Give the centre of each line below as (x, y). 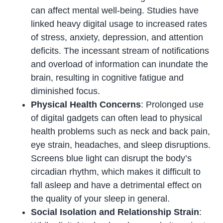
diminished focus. (66, 91)
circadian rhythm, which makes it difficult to (116, 172)
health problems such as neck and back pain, (121, 132)
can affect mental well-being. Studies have (115, 11)
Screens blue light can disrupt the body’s (111, 159)
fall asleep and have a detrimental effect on (116, 185)
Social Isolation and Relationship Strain (115, 212)
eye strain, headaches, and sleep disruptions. (121, 145)
